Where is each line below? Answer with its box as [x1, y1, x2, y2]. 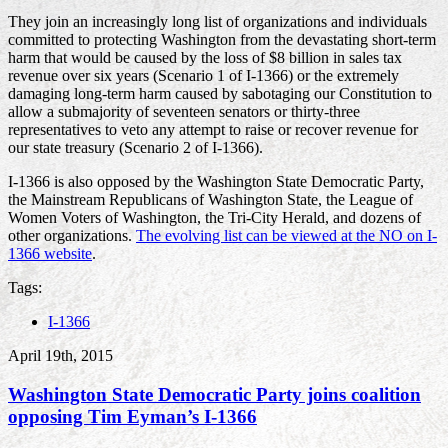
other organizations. [8, 227, 136, 245]
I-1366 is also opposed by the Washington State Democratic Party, [8, 173, 424, 191]
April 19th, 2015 [8, 347, 113, 365]
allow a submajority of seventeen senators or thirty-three [8, 103, 360, 121]
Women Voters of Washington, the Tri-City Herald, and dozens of [8, 209, 421, 227]
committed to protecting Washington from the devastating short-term [8, 31, 436, 49]
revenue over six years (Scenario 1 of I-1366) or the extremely [8, 67, 399, 85]
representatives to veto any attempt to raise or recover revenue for [8, 121, 418, 139]
